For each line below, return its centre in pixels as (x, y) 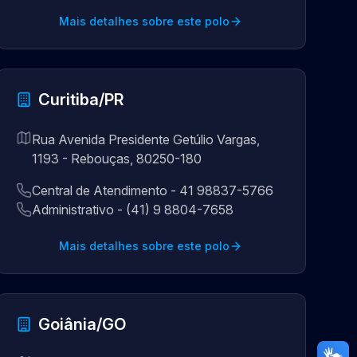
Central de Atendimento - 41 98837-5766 (152, 190)
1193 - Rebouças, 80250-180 (116, 159)
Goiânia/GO (82, 324)
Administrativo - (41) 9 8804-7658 (132, 210)
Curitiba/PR (80, 100)
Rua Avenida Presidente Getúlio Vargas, (145, 139)
